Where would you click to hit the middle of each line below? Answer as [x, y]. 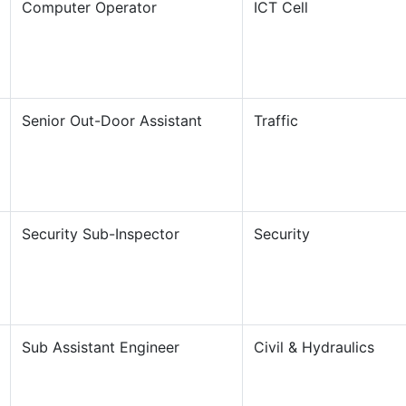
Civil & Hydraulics [314, 347]
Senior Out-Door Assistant [111, 121]
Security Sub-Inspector [100, 234]
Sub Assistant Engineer [100, 347]
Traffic [275, 121]
